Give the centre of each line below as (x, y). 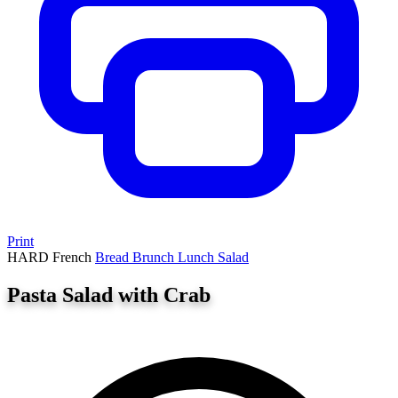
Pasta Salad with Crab (109, 295)
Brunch (155, 257)
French (74, 257)
